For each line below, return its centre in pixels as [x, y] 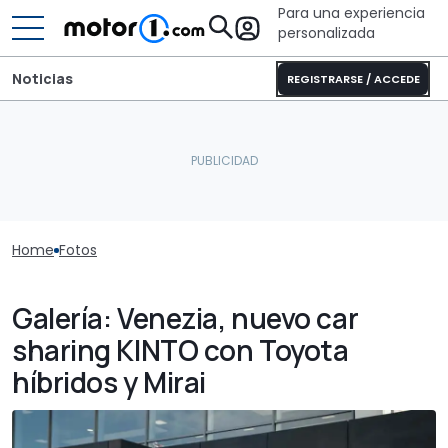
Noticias [42, 78]
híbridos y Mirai [109, 382]
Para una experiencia [351, 13]
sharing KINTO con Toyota [180, 350]
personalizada [326, 33]
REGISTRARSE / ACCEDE [353, 79]
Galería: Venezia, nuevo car [185, 318]
